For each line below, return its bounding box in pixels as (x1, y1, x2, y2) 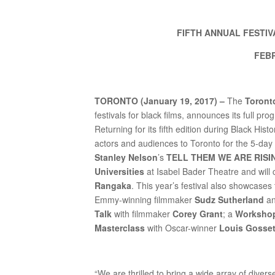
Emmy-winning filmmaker (95, 193, 195, 206)
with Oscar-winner (145, 222, 220, 234)
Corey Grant (172, 207, 223, 220)
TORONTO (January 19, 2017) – (95, 95, 228, 107)
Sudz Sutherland (195, 193, 265, 206)
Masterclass (95, 222, 145, 234)
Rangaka (95, 179, 132, 192)
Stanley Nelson (95, 151, 158, 163)
